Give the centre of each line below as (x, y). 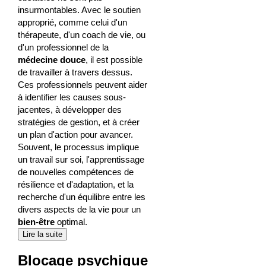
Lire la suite (42, 234)
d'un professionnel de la (63, 47)
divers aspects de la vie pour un (79, 209)
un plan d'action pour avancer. (75, 134)
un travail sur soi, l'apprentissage (81, 159)
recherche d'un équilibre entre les (81, 197)
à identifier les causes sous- (72, 97)
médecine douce (51, 59)
